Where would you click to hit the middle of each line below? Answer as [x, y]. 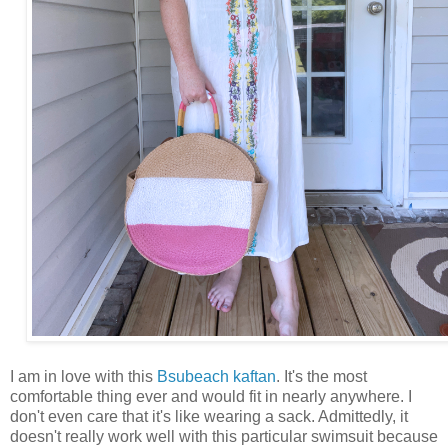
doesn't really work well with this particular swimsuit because [224, 436]
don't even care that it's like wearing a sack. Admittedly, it [209, 416]
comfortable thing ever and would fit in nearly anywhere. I [211, 396]
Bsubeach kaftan [216, 376]
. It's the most [321, 376]
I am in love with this [83, 376]
